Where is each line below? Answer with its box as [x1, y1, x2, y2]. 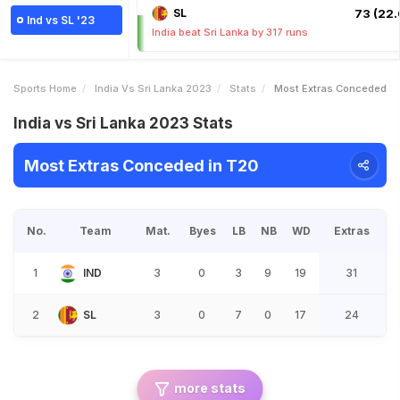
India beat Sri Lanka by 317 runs [152, 26, 308, 38]
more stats [173, 380, 246, 396]
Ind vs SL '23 [27, 13, 95, 27]
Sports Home [13, 82, 77, 95]
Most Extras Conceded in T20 [24, 155, 259, 175]
